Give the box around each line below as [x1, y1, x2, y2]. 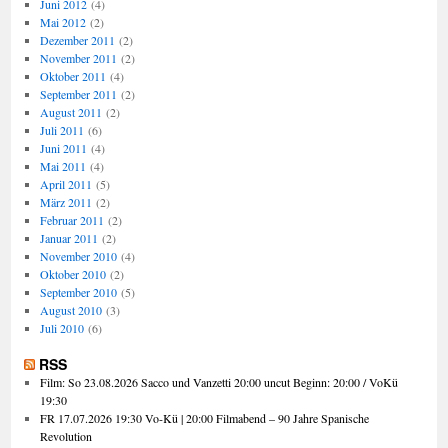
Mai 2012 [39, 14, 86, 30]
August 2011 [39, 104, 102, 120]
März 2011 [39, 194, 92, 210]
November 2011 [39, 50, 117, 66]
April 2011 [39, 176, 92, 192]
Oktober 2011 [39, 68, 106, 84]
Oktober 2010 [39, 266, 106, 282]
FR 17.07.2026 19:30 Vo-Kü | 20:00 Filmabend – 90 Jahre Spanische [39, 410, 369, 426]
